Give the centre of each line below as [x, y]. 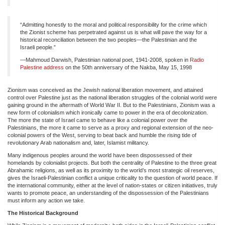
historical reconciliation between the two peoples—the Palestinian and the [108, 39]
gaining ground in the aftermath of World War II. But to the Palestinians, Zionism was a [111, 105]
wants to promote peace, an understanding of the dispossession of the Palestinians [108, 193]
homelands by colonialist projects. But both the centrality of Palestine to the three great [112, 162]
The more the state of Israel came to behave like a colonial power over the [97, 120]
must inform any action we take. [46, 200]
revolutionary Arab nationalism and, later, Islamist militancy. [78, 142]
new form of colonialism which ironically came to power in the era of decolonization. [108, 112]
